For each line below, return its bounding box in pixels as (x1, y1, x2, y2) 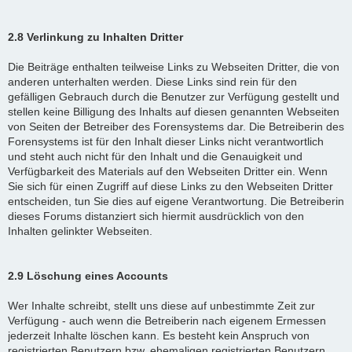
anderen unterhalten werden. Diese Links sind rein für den (8, 75, 297, 88)
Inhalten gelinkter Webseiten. (8, 224, 152, 237)
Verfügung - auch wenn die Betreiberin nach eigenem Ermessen (8, 313, 326, 327)
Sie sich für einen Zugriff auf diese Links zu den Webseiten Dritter (8, 179, 333, 192)
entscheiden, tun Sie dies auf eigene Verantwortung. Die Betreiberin (8, 194, 344, 207)
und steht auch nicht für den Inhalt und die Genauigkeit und (8, 149, 302, 163)
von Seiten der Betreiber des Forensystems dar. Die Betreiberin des (8, 119, 344, 133)
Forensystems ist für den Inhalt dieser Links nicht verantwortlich (8, 134, 324, 148)
